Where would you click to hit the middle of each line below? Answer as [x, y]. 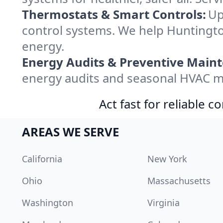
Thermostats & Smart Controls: [114, 14]
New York [167, 159]
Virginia [164, 203]
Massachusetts [179, 181]
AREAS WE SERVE [70, 132]
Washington [48, 203]
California [42, 159]
